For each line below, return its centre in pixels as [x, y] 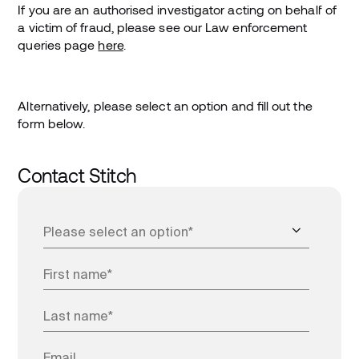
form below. [52, 123]
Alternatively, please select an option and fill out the [165, 105]
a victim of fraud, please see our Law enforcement [163, 26]
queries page [58, 44]
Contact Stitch [77, 175]
